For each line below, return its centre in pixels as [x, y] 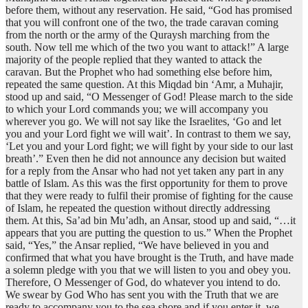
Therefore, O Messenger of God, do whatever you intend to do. [143, 283]
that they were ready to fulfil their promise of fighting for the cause [149, 196]
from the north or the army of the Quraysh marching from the [137, 35]
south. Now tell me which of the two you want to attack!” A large [147, 47]
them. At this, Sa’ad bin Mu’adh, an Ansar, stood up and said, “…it [151, 221]
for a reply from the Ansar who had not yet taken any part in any [145, 171]
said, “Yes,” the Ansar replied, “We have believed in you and [137, 245]
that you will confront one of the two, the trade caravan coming [142, 23]
